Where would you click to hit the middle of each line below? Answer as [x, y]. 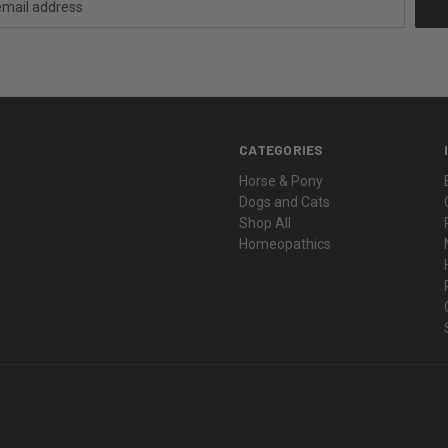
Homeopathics [285, 243]
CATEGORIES [281, 149]
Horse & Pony [281, 180]
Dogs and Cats [285, 201]
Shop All [265, 222]
